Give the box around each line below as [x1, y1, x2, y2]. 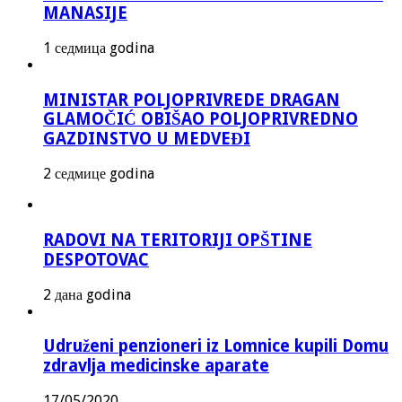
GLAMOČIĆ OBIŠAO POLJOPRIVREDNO [43, 109, 358, 128]
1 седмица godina [43, 39, 154, 57]
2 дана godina [43, 285, 131, 303]
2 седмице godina [43, 165, 154, 183]
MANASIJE [43, 4, 127, 23]
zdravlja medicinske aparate [43, 356, 269, 376]
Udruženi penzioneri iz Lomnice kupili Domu [43, 336, 389, 356]
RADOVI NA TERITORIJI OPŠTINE [43, 230, 312, 249]
